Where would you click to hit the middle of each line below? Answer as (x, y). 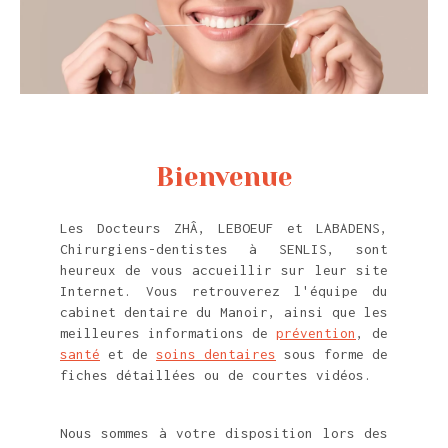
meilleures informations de (168, 332)
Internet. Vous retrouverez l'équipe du (224, 290)
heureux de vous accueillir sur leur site (224, 269)
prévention (316, 332)
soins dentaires (216, 353)
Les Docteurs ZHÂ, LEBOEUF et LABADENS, (224, 227)
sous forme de (332, 353)
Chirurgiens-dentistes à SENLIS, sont (224, 248)
